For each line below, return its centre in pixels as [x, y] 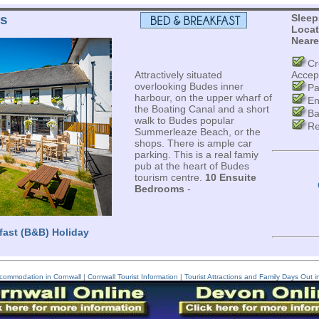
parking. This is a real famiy [196, 155]
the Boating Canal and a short [202, 109]
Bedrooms [159, 189]
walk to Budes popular [184, 120]
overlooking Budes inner [189, 86]
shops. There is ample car [193, 143]
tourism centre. [169, 177]
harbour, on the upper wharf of [203, 98]
